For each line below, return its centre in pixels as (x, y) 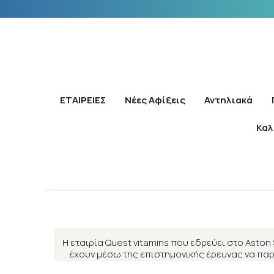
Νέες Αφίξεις (155, 100)
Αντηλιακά (228, 100)
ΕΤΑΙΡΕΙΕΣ (83, 100)
